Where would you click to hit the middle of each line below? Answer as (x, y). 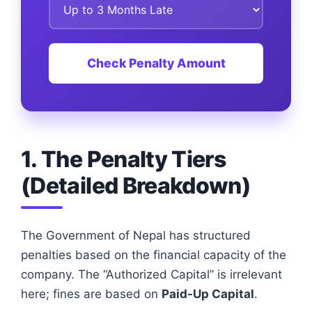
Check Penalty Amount (156, 63)
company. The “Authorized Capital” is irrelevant (151, 274)
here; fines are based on (91, 294)
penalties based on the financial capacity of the (154, 255)
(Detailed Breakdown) (136, 185)
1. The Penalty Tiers (124, 159)
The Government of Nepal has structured (136, 235)
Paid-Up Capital (208, 294)
